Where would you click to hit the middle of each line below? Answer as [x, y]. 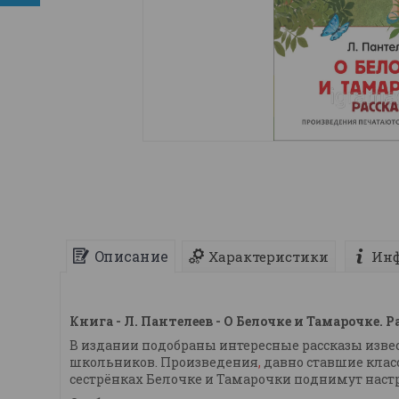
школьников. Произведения [164, 362]
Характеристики [269, 257]
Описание [131, 256]
